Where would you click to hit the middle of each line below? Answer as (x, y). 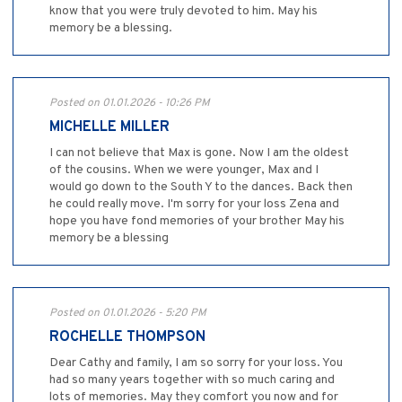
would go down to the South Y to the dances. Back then (201, 187)
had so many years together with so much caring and (192, 380)
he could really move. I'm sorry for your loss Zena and (194, 204)
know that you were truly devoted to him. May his (184, 11)
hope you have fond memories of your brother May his (197, 221)
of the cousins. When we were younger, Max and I (184, 170)
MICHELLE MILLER (109, 127)
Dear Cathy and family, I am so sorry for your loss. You (196, 363)
